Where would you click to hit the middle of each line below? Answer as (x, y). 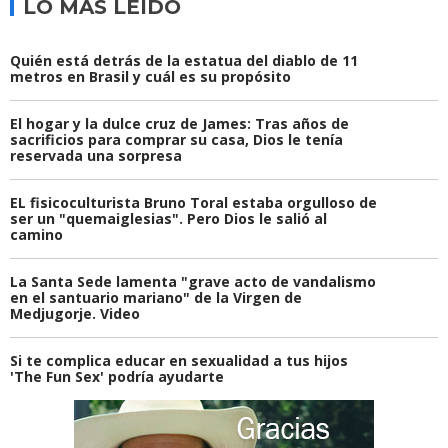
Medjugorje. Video (75, 314)
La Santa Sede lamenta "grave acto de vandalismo (193, 282)
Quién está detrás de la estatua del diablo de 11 (184, 61)
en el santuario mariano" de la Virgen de (156, 298)
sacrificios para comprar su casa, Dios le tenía (176, 140)
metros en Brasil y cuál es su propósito (150, 77)
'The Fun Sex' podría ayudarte (117, 377)
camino (36, 235)
